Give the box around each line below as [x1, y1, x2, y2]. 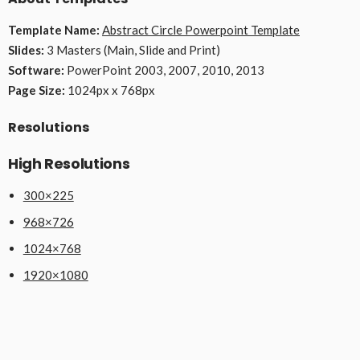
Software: [8, 62, 64, 77]
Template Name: [8, 22, 100, 37]
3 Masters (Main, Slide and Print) [44, 42, 220, 57]
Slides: [8, 42, 44, 57]
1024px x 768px [65, 82, 155, 97]
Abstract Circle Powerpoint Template [102, 22, 300, 37]
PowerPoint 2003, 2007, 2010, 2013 [64, 62, 264, 77]
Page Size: [8, 82, 65, 97]
